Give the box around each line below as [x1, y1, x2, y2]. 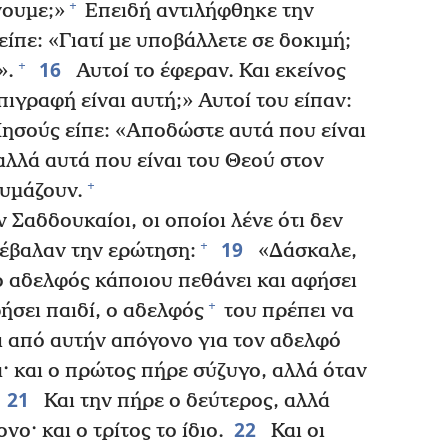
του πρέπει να [219, 299, 354, 323]
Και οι [265, 419, 325, 443]
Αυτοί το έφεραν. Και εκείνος [70, 59, 346, 83]
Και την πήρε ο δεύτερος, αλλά [38, 389, 330, 413]
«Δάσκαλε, [252, 239, 357, 263]
